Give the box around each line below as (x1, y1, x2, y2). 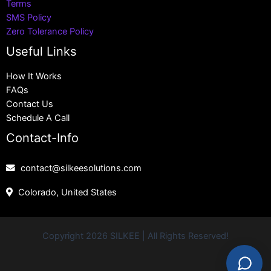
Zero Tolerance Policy (6, 25, 94, 37)
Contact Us (6, 99, 53, 110)
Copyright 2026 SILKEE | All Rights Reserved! (42, 230, 229, 242)
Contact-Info (6, 131, 79, 146)
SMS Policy (6, 11, 51, 23)
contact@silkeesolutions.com (21, 163, 142, 174)
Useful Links (6, 44, 76, 59)
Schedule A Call (6, 113, 70, 124)
